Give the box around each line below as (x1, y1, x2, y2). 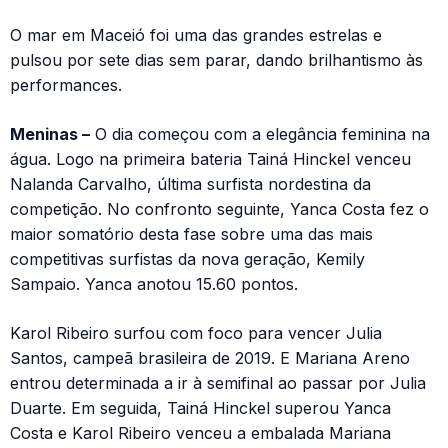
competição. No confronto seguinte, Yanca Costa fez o (10, 199, 429, 219)
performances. (10, 75, 122, 95)
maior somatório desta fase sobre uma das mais (10, 224, 373, 244)
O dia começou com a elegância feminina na (90, 124, 430, 144)
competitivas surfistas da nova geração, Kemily (10, 249, 365, 269)
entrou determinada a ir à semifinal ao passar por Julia (10, 373, 426, 393)
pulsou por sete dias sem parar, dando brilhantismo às (10, 50, 423, 70)
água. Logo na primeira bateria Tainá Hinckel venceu (10, 149, 411, 169)
